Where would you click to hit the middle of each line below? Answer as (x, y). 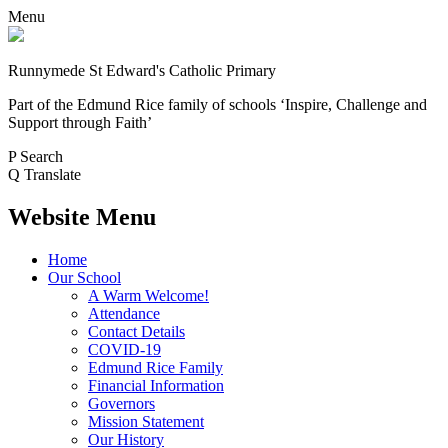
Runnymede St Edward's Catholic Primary (142, 70)
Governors (121, 403)
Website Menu (82, 216)
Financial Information (156, 385)
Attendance (124, 313)
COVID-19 (124, 349)
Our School (84, 277)
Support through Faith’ (80, 122)
